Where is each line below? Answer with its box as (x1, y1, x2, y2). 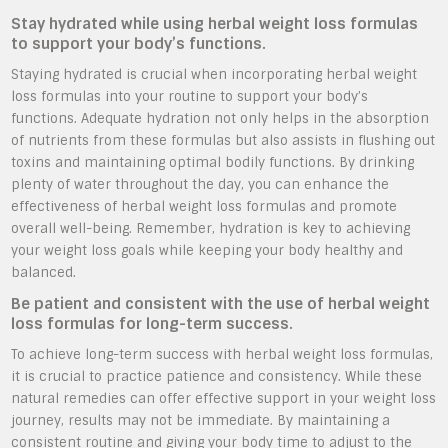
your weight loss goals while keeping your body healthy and (11, 242, 404, 259)
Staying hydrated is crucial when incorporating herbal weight (11, 66, 418, 83)
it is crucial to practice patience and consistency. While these (11, 368, 423, 385)
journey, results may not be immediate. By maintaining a (11, 412, 391, 429)
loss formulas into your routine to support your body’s (11, 88, 369, 105)
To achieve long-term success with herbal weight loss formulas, (11, 346, 434, 363)
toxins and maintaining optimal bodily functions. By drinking (11, 154, 415, 171)
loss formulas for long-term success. (11, 314, 294, 334)
